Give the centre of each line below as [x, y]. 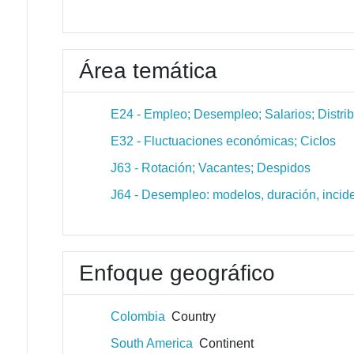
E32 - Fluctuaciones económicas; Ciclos [224, 141]
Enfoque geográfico [177, 273]
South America [152, 343]
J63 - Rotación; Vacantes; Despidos [211, 168]
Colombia [138, 316]
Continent [224, 343]
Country [191, 316]
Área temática [149, 71]
